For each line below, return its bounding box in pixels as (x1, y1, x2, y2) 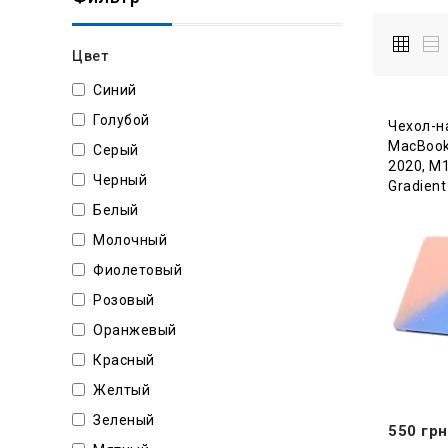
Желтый (93, 382, 150, 399)
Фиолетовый (93, 262, 182, 279)
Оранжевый (93, 322, 177, 339)
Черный (93, 172, 147, 189)
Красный (93, 352, 155, 369)
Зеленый (93, 412, 155, 429)
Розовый (93, 292, 155, 309)
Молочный (93, 232, 167, 249)
